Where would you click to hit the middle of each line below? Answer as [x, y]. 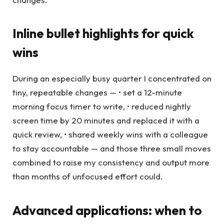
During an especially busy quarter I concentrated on [112, 78]
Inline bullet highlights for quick [103, 33]
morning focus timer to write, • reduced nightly [102, 106]
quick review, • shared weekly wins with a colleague [110, 134]
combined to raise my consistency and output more [111, 162]
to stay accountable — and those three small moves [112, 148]
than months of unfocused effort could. [88, 176]
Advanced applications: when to [107, 210]
